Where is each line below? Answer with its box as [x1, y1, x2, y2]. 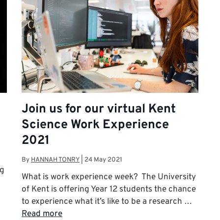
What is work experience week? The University [22, 172, 196, 183]
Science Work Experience [22, 117, 169, 133]
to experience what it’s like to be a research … [22, 196, 192, 208]
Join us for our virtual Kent [22, 101, 176, 117]
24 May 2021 [84, 156, 122, 165]
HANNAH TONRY [31, 156, 80, 165]
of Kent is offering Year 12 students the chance [22, 184, 196, 195]
